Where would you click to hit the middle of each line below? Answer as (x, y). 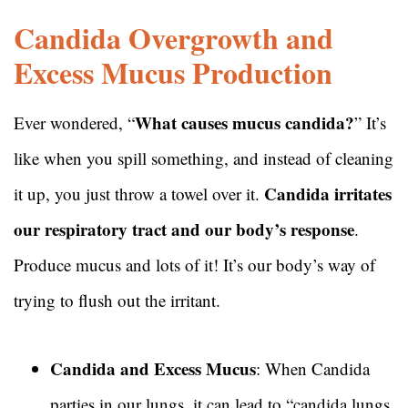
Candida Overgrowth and (173, 38)
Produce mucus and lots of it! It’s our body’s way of (194, 265)
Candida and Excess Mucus (153, 369)
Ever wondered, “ (74, 123)
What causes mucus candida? (245, 123)
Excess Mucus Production (178, 73)
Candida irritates (328, 194)
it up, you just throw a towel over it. (139, 194)
